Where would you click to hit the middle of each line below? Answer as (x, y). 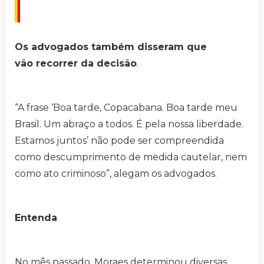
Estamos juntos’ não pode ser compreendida (119, 141)
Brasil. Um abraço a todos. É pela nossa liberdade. (129, 124)
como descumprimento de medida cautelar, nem (131, 157)
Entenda (36, 218)
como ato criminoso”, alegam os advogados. (116, 174)
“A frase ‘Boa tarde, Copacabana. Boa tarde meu (126, 108)
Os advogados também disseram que (111, 47)
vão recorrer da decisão (76, 64)
